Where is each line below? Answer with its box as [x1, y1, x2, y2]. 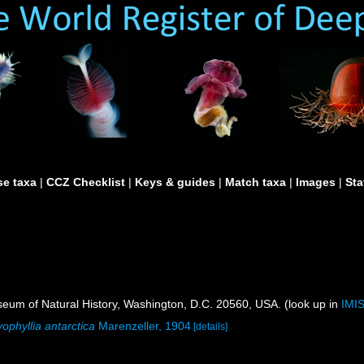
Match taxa [225, 175, 286, 188]
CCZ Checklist [46, 175, 125, 188]
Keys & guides [135, 175, 215, 188]
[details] [193, 321, 228, 332]
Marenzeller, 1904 [95, 319, 192, 332]
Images [296, 175, 336, 188]
